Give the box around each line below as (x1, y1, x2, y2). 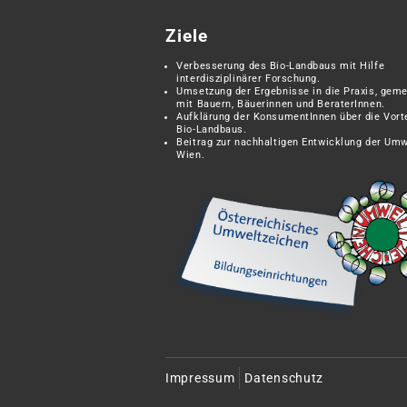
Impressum (165, 371, 235, 386)
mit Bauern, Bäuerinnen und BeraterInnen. (176, 97, 385, 110)
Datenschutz (244, 371, 324, 386)
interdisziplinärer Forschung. (176, 72, 321, 84)
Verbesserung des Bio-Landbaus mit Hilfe (176, 59, 385, 72)
